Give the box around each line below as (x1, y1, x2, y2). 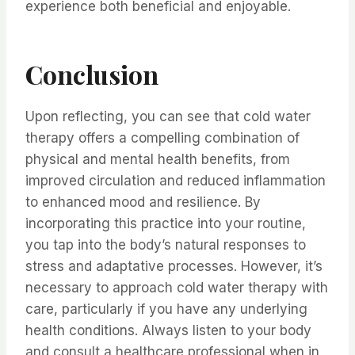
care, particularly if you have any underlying (25, 301, 307, 318)
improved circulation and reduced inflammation (25, 173, 326, 189)
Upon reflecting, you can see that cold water (25, 109, 311, 125)
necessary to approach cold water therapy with (25, 280, 328, 296)
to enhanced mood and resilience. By (25, 194, 261, 211)
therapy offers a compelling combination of (25, 130, 300, 147)
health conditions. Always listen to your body (25, 323, 311, 339)
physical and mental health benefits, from (25, 151, 290, 168)
